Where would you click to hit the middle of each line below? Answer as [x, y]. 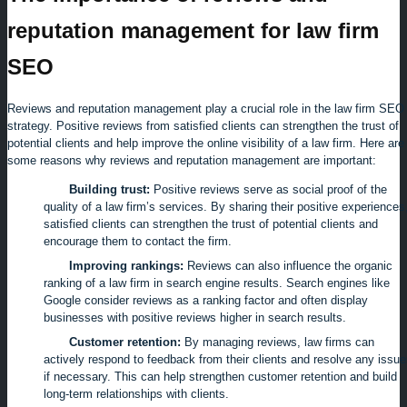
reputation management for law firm [193, 31]
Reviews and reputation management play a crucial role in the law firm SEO [206, 109]
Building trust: [109, 190]
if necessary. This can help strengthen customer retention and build [220, 377]
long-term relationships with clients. [136, 394]
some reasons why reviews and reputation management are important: [192, 161]
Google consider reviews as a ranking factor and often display [206, 301]
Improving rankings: [126, 266]
